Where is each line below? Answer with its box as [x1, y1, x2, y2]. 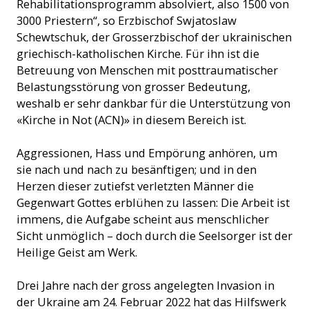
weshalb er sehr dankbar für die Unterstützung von [17, 95, 290, 112]
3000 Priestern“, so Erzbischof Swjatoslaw [17, 12, 237, 29]
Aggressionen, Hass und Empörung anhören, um [17, 145, 277, 161]
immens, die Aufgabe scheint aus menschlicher [17, 211, 269, 228]
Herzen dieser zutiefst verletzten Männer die [17, 178, 254, 195]
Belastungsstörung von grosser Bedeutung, [17, 79, 250, 95]
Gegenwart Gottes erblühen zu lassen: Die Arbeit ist [17, 195, 290, 211]
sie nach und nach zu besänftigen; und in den [17, 161, 257, 178]
